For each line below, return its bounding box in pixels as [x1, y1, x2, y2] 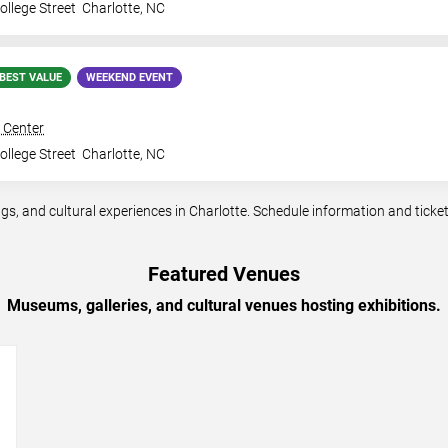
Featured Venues [148, 262, 300, 286]
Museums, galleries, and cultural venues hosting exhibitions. [7, 296, 441, 315]
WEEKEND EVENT [86, 71, 173, 84]
